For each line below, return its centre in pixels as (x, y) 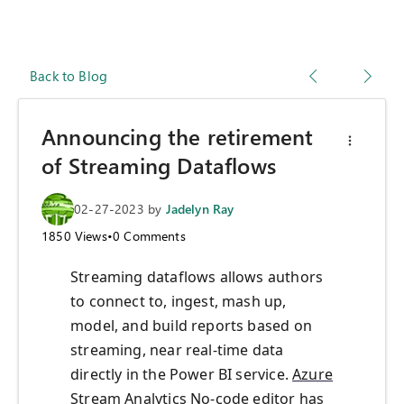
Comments (153, 236)
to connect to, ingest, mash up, (179, 302)
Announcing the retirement (178, 137)
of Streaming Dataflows (159, 165)
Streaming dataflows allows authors (197, 277)
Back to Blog (69, 76)
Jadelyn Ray (200, 209)
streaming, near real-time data (177, 350)
